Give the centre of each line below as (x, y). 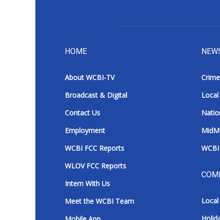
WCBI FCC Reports (95, 148)
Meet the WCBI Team (99, 201)
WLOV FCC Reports (96, 166)
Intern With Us (87, 184)
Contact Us (82, 113)
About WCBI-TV (90, 78)
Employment (85, 131)
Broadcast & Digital (96, 95)
